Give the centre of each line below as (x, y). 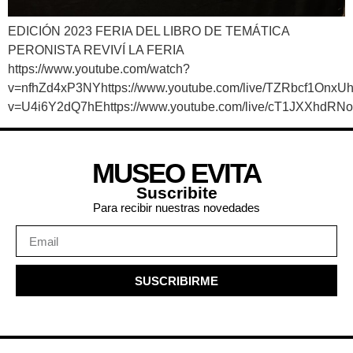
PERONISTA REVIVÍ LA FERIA (96, 50)
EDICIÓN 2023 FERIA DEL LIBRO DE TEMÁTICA (149, 31)
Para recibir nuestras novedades (176, 208)
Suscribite (176, 193)
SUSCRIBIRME (176, 281)
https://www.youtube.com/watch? (99, 69)
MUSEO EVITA (176, 173)
